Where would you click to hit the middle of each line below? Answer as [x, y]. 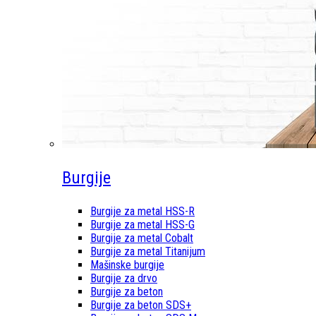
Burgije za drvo [124, 278]
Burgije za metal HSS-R [142, 211]
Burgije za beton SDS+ [141, 305]
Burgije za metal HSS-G [142, 225]
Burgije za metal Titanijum [148, 251]
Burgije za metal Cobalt [142, 238]
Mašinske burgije [127, 265]
